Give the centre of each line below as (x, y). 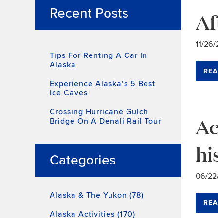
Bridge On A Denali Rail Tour (105, 121)
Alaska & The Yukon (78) (97, 195)
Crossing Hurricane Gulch (99, 112)
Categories (83, 160)
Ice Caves (69, 93)
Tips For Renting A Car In (99, 55)
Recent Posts (89, 13)
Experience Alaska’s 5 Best (102, 84)
